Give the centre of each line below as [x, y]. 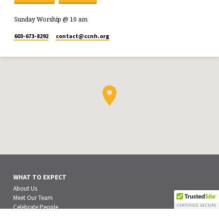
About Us [25, 188]
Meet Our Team [33, 197]
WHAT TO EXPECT [40, 177]
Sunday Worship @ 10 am [51, 19]
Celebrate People [36, 207]
